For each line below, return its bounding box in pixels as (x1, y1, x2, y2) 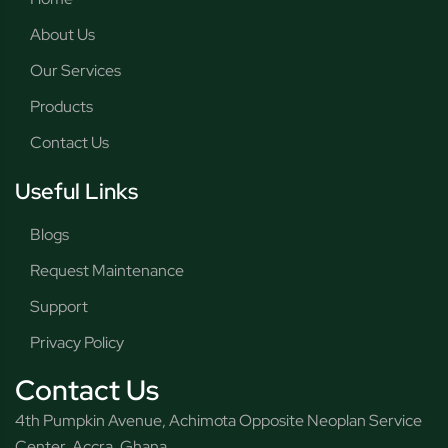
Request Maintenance (30, 259, 184, 281)
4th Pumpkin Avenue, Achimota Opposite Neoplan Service (15, 409, 422, 431)
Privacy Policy (30, 331, 124, 353)
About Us (30, 23, 95, 45)
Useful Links (15, 176, 138, 206)
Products (30, 95, 93, 117)
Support (30, 295, 88, 317)
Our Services (30, 59, 121, 81)
